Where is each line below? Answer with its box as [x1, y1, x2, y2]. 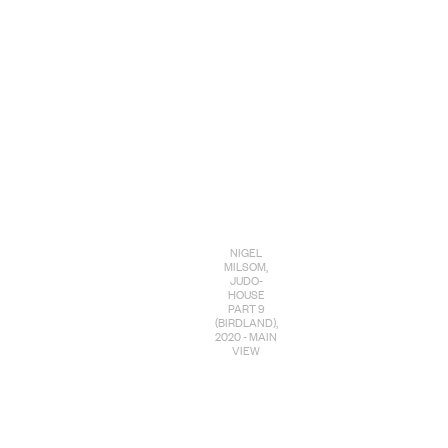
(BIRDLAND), [214, 313, 278, 332]
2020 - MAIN [215, 327, 278, 346]
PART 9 [227, 299, 265, 318]
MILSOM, [224, 257, 269, 276]
